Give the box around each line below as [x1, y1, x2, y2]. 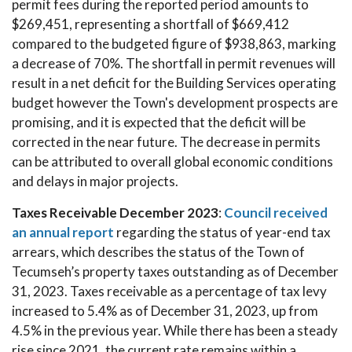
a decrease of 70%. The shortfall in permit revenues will [12, 55, 335, 71]
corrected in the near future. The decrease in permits [12, 134, 321, 150]
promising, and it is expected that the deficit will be [12, 114, 306, 130]
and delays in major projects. [12, 173, 178, 189]
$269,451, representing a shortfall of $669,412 [12, 16, 289, 32]
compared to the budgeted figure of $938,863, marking [12, 35, 336, 52]
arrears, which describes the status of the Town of [12, 244, 305, 260]
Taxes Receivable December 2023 [12, 204, 218, 221]
